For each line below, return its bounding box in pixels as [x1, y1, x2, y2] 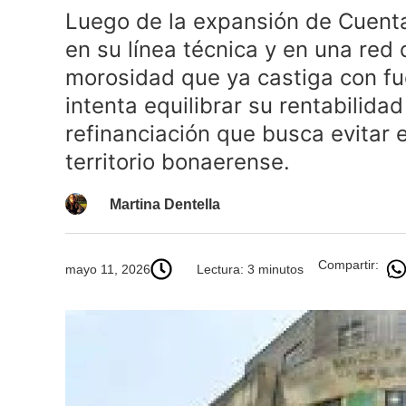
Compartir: [318, 257, 379, 273]
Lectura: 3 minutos [197, 261, 304, 276]
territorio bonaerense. [65, 149, 290, 176]
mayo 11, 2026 [65, 261, 150, 276]
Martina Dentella [110, 197, 220, 213]
